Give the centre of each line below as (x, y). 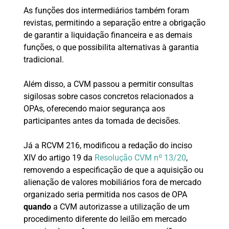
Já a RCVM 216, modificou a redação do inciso (108, 146)
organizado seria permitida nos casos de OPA (105, 195)
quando (37, 207)
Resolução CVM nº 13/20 (140, 158)
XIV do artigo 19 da (59, 158)
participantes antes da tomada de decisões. (102, 121)
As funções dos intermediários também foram (106, 11)
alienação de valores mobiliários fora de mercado (112, 182)
